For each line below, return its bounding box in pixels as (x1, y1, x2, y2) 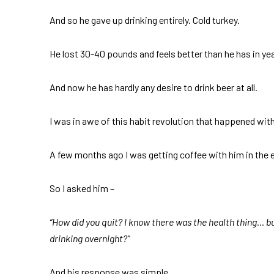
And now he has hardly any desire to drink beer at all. (49, 81, 257, 93)
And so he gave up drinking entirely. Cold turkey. (49, 13, 240, 26)
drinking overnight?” (49, 232, 130, 244)
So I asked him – (49, 182, 114, 194)
